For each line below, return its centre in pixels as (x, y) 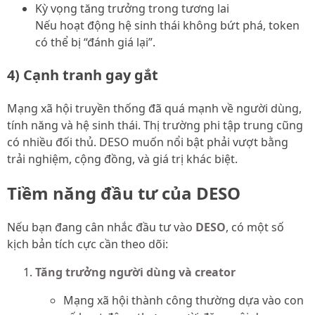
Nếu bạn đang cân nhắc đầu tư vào (101, 227)
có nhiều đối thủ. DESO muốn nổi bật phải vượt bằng (148, 142)
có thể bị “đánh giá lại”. (95, 43)
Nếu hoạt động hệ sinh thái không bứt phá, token (167, 26)
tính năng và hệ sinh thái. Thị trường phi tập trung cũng (155, 126)
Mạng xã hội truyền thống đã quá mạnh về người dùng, (154, 109)
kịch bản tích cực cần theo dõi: (88, 244)
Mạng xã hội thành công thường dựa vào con (184, 300)
